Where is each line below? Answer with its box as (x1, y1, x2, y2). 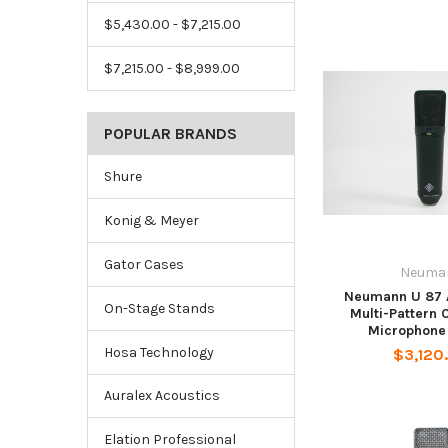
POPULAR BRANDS (103, 123, 237, 143)
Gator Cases (103, 255, 184, 273)
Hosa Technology (103, 343, 214, 361)
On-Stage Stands (103, 299, 215, 317)
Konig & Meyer (103, 211, 199, 229)
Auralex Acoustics (103, 387, 220, 405)
